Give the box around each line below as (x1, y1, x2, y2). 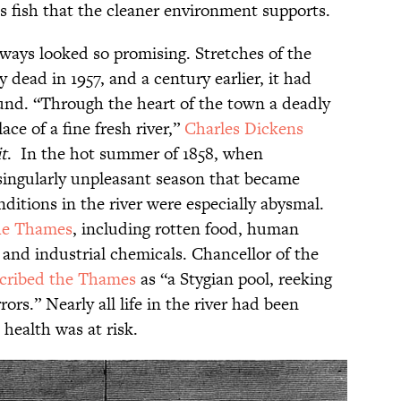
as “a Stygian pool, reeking (136, 267, 332, 292)
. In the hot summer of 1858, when (7, 141, 263, 166)
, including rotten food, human (73, 217, 299, 242)
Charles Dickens (184, 116, 303, 141)
